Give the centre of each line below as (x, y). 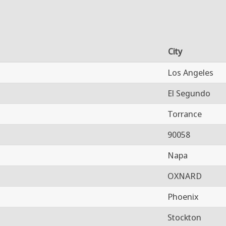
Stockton (184, 217)
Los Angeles (190, 72)
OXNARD (185, 176)
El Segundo (189, 93)
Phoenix (183, 196)
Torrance (185, 114)
